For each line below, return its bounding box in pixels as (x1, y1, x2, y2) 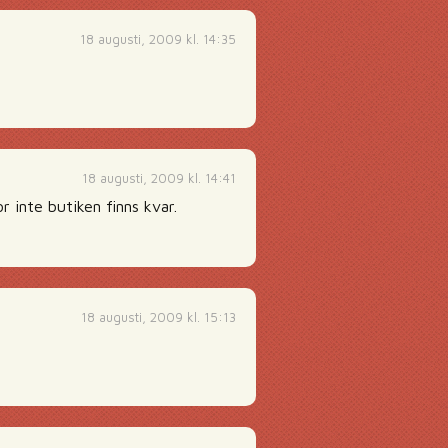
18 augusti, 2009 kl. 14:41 (82, 170, 236, 186)
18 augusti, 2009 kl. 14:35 (80, 31, 236, 47)
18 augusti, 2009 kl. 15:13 (81, 309, 236, 325)
